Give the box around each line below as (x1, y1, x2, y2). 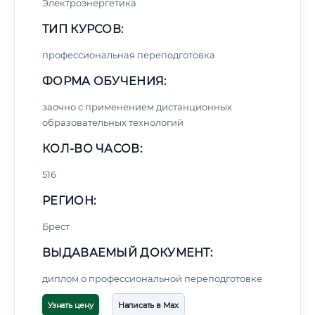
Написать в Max (117, 300, 179, 310)
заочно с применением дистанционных (42, 101, 232, 112)
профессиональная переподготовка (42, 49, 215, 60)
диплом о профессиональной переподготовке (42, 273, 262, 284)
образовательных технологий (42, 117, 184, 128)
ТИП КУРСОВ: (42, 22, 124, 36)
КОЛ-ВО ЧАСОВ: (42, 142, 142, 155)
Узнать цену (48, 300, 94, 310)
